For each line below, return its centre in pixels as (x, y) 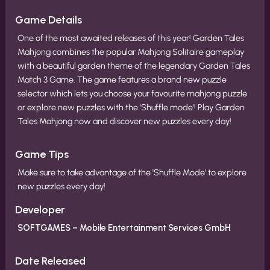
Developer (40, 210)
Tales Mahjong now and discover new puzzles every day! (124, 121)
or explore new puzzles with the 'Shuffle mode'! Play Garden (131, 107)
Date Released (50, 261)
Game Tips (42, 154)
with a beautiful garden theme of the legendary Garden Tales (134, 66)
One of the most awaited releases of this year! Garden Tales (131, 38)
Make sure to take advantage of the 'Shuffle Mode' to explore (132, 172)
